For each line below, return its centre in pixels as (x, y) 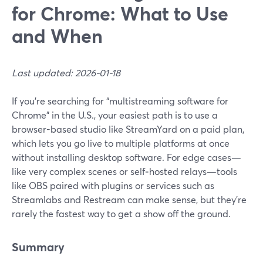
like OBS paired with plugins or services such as (113, 185)
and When (57, 36)
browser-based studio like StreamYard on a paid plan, (128, 129)
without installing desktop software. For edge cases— (127, 157)
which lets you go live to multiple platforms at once (121, 143)
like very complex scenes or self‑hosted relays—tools (124, 171)
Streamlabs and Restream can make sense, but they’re (129, 199)
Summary (38, 247)
